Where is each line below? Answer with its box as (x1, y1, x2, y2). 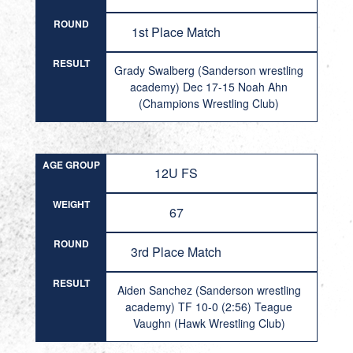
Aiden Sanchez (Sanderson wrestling (117, 282, 301, 298)
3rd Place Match (131, 243, 222, 261)
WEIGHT (52, 197, 90, 211)
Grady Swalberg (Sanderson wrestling (114, 62, 304, 78)
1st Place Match (132, 23, 221, 41)
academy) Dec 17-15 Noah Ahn (130, 79, 288, 95)
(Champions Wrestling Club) (139, 95, 280, 111)
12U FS (154, 164, 199, 182)
